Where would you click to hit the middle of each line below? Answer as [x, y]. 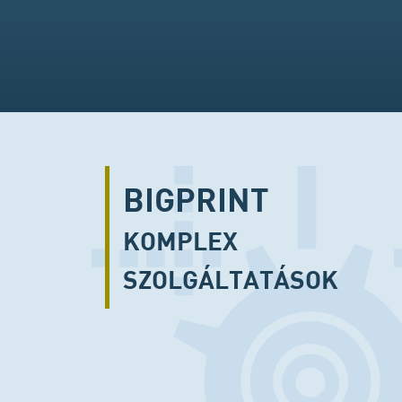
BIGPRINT [196, 199]
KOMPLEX [180, 240]
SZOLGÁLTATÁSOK [231, 279]
